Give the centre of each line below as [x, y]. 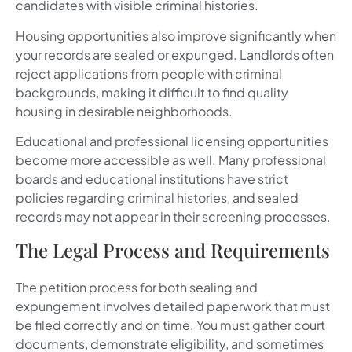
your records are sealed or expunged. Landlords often [175, 54]
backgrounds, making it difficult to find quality [152, 92]
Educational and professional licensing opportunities [172, 141]
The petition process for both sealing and [137, 288]
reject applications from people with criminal [149, 73]
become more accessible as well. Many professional [171, 159]
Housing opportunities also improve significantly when [176, 35]
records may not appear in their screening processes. [173, 216]
